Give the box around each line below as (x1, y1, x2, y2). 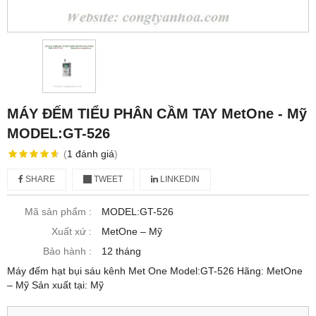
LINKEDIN (158, 174, 200, 185)
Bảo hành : (43, 245, 92, 257)
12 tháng (102, 245, 141, 257)
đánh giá (75, 148, 114, 160)
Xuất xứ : (51, 226, 92, 238)
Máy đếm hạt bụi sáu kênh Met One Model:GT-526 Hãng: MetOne (7, 265, 303, 277)
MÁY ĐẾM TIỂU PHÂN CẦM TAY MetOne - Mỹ (7, 106, 307, 122)
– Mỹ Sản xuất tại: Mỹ (7, 279, 104, 291)
